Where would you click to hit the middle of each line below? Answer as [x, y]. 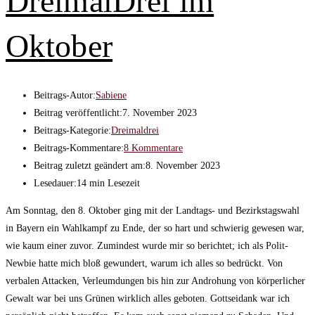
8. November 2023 [183, 165]
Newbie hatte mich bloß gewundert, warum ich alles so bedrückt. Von [144, 263]
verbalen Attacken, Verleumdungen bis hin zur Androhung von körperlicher [155, 281]
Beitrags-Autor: [65, 95]
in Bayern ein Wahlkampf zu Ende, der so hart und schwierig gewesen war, [155, 228]
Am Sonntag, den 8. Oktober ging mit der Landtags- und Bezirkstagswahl [153, 210]
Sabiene [111, 95]
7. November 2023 [160, 112]
